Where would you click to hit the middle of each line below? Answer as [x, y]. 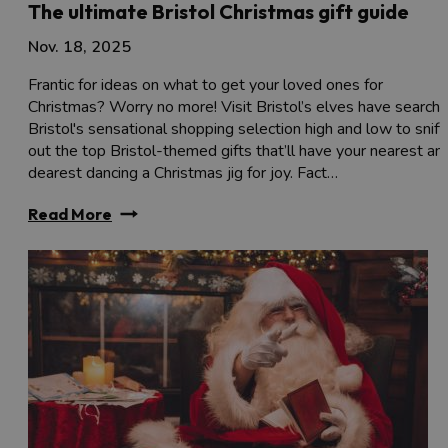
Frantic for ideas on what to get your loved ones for [205, 84]
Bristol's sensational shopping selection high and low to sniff [236, 128]
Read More [70, 213]
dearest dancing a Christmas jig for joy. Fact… [183, 172]
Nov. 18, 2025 [79, 46]
